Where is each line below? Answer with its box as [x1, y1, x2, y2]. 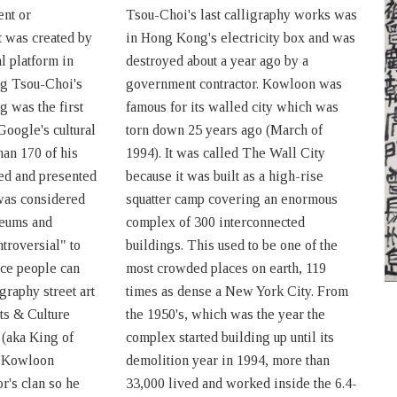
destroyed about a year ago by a [125, 53, 308, 68]
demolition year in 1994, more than [125, 353, 330, 368]
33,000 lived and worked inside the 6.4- [125, 376, 357, 391]
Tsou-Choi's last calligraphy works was [125, 7, 357, 22]
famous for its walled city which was [125, 99, 339, 114]
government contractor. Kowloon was [125, 76, 342, 91]
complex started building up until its [125, 330, 334, 345]
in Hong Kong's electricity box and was [125, 30, 355, 45]
